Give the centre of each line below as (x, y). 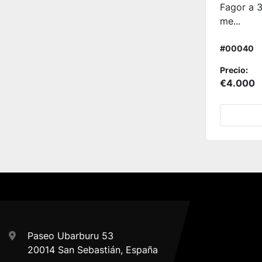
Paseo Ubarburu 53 (70, 236)
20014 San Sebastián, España (93, 250)
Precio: (234, 70)
